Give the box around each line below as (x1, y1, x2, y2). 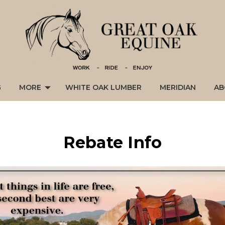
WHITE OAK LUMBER (65, 83, 142, 92)
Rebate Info (63, 133, 162, 153)
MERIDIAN (160, 83, 196, 92)
